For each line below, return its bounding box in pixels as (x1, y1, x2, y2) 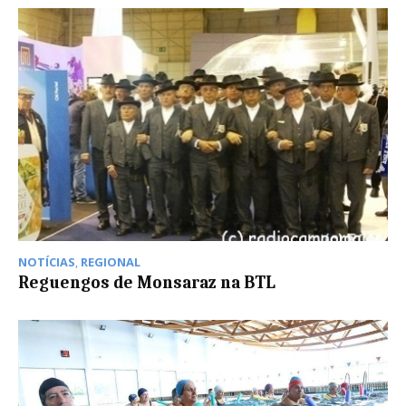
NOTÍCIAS (18, 254, 75, 271)
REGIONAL (81, 254, 140, 271)
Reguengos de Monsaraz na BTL (18, 273, 275, 294)
